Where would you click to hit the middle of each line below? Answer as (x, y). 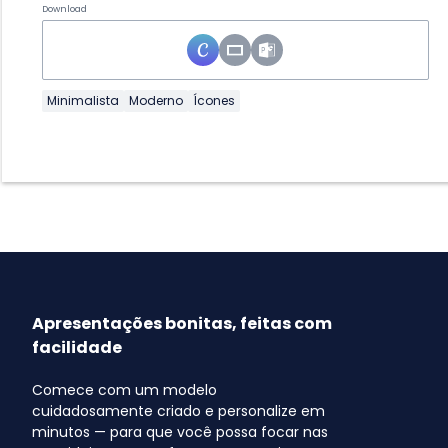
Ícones (214, 101)
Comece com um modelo (124, 390)
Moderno (156, 101)
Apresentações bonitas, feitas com (182, 324)
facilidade (77, 348)
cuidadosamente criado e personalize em (178, 411)
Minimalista (83, 101)
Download (64, 9)
